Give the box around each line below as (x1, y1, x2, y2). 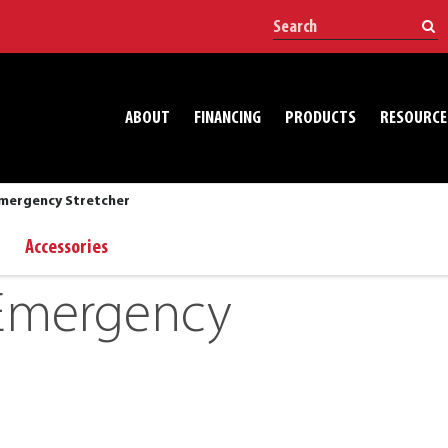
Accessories (25, 238, 108, 258)
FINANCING (194, 108, 261, 128)
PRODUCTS (285, 108, 356, 128)
